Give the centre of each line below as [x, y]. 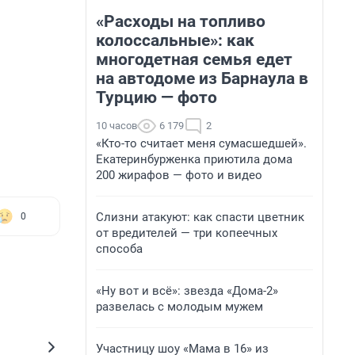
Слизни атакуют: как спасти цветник [200, 217]
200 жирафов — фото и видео [179, 175]
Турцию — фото [157, 97]
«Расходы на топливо [181, 21]
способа [119, 249]
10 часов [116, 126]
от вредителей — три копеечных [187, 233]
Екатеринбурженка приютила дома [194, 159]
